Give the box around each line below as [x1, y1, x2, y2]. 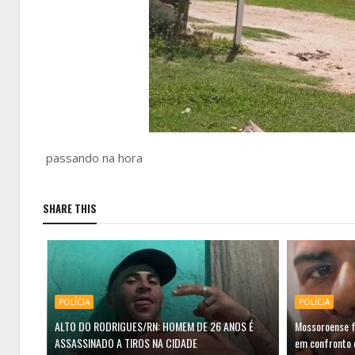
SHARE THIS [43, 200, 97, 216]
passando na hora [43, 150, 143, 166]
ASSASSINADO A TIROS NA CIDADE [55, 334, 197, 351]
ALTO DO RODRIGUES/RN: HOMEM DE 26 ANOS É [55, 318, 254, 334]
